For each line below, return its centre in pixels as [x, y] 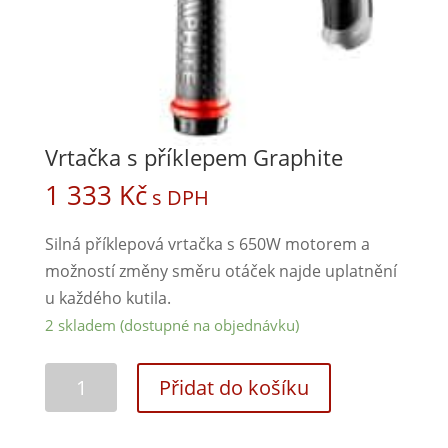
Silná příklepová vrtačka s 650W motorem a [207, 244]
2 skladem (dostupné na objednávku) [171, 325]
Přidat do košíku [234, 388]
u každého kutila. [107, 298]
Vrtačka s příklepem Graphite [193, 157]
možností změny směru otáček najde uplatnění [220, 271]
